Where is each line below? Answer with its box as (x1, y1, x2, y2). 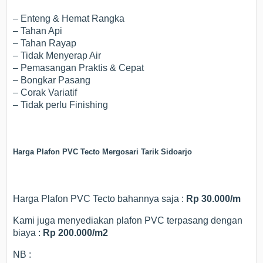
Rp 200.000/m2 (43, 228, 109, 238)
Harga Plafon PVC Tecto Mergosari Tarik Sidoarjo (13, 147, 193, 157)
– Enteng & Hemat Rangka (13, 14, 125, 24)
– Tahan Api (13, 26, 63, 36)
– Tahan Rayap (13, 38, 77, 49)
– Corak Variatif (13, 87, 77, 98)
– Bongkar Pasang (13, 75, 91, 86)
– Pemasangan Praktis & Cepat (13, 63, 144, 73)
